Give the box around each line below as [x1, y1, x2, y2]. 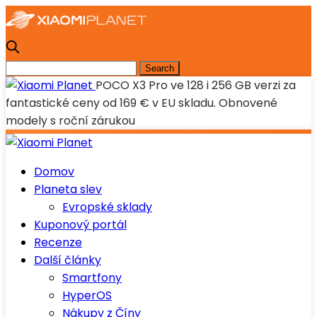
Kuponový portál [34, 217, 127, 233]
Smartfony [62, 270, 122, 286]
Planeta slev [34, 181, 102, 197]
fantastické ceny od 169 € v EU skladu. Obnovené [6, 95, 277, 111]
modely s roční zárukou [6, 113, 135, 129]
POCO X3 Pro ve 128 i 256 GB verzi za [96, 77, 296, 93]
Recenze [34, 234, 82, 250]
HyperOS [62, 287, 112, 304]
